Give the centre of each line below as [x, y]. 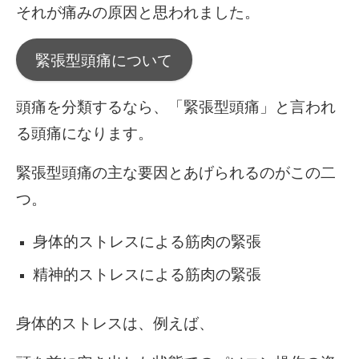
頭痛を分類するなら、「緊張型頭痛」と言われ [176, 107]
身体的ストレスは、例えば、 [115, 324]
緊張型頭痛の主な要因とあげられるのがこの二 [176, 173]
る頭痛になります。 [85, 134]
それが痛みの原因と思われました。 [138, 12]
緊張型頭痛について [104, 60]
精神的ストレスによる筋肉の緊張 [147, 275]
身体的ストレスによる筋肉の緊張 [147, 242]
